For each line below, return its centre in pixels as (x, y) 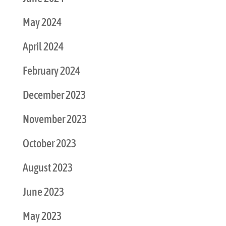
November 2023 (54, 119)
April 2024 (43, 46)
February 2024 (51, 70)
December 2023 (54, 95)
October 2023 (49, 143)
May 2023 (42, 216)
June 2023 (43, 191)
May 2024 (42, 22)
